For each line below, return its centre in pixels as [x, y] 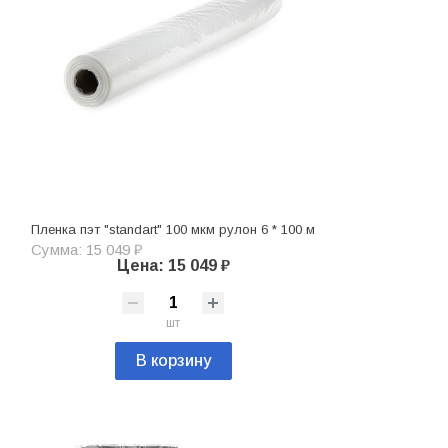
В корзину [173, 361]
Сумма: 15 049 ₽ [86, 250]
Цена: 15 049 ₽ [173, 266]
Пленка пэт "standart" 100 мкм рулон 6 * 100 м [173, 230]
